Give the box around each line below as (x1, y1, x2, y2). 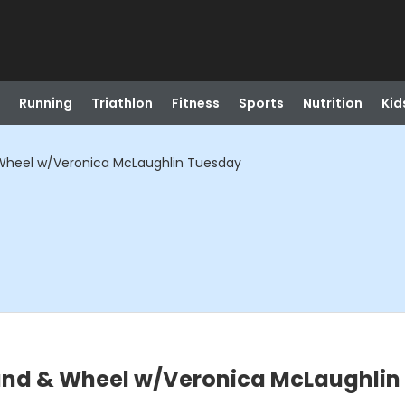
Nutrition (302, 94, 363, 112)
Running (18, 94, 72, 112)
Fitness (171, 94, 220, 112)
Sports (238, 94, 284, 112)
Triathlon (90, 94, 153, 112)
